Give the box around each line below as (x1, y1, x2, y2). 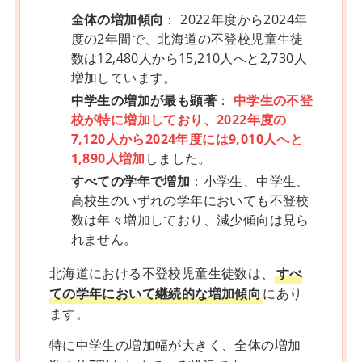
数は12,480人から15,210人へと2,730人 (70, 49, 308, 68)
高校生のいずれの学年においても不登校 (70, 192, 309, 210)
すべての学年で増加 (70, 172, 191, 191)
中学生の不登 (233, 91, 314, 110)
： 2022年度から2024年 (163, 11, 308, 29)
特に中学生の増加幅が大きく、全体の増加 (48, 336, 301, 355)
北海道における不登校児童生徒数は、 (48, 264, 275, 283)
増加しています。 (70, 69, 177, 87)
